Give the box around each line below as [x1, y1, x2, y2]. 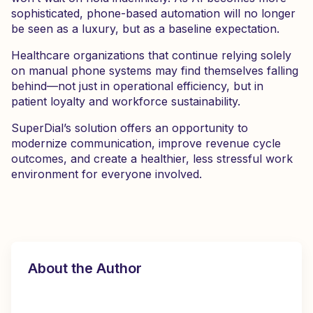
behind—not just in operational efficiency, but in [11, 79, 263, 93]
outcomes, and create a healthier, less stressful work [11, 152, 293, 166]
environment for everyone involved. [11, 167, 202, 181]
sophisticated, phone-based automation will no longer [11, 6, 296, 20]
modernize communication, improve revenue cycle [11, 136, 281, 150]
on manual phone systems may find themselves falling [11, 64, 298, 78]
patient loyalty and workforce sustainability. [11, 94, 240, 108]
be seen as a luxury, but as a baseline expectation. [11, 22, 279, 36]
